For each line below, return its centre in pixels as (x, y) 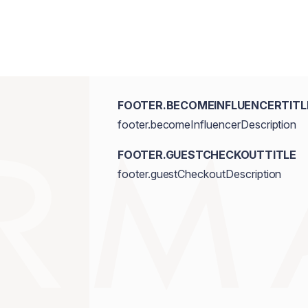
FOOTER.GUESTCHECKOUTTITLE (207, 155)
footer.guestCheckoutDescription (199, 174)
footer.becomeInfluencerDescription (207, 124)
